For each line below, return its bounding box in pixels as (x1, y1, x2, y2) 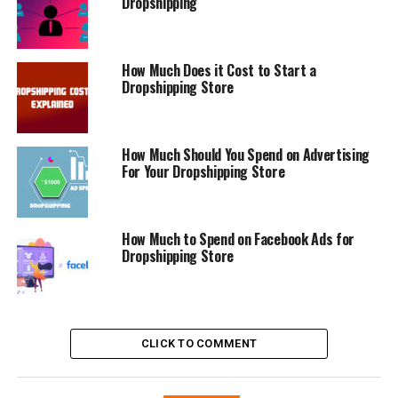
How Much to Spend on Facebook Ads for (121, 227, 355, 250)
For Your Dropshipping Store (121, 160, 285, 182)
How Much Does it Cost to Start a (121, 59, 316, 81)
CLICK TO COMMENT (140, 336, 258, 350)
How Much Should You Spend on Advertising (121, 143, 370, 165)
